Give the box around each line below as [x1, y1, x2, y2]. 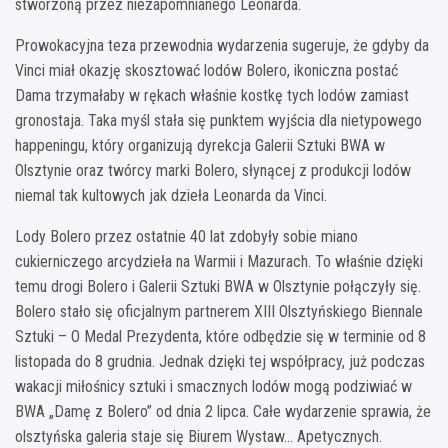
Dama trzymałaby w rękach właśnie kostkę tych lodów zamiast [15, 85, 409, 105]
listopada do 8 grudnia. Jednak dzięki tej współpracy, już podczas [15, 351, 425, 371]
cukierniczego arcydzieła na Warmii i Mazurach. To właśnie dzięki [15, 251, 423, 271]
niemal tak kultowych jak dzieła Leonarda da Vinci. [15, 185, 327, 205]
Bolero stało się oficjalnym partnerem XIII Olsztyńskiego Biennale [15, 301, 423, 321]
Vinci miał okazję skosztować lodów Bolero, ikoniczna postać [15, 60, 398, 80]
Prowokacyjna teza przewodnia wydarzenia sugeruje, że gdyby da [15, 35, 429, 55]
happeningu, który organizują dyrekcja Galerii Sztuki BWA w [15, 135, 385, 155]
